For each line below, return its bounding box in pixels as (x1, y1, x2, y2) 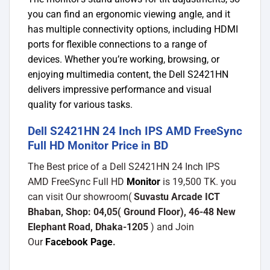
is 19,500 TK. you (163, 175, 236, 187)
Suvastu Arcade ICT (134, 190, 220, 202)
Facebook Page (45, 236, 113, 248)
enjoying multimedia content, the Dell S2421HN (28, 68, 228, 80)
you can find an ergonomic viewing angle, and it (28, 8, 230, 20)
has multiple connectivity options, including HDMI (28, 23, 238, 35)
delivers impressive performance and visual (28, 83, 212, 95)
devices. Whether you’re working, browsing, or (28, 53, 219, 65)
